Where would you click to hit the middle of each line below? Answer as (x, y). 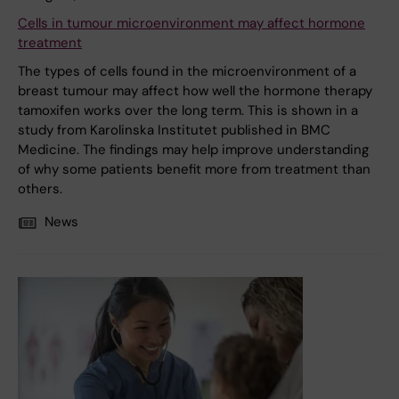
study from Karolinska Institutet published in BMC (174, 130)
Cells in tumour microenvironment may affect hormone (191, 24)
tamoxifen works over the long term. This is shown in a (188, 111)
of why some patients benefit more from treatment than (194, 170)
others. (40, 189)
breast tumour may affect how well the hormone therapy (195, 91)
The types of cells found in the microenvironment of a (187, 72)
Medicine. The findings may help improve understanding (193, 150)
